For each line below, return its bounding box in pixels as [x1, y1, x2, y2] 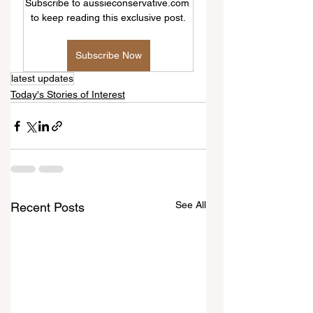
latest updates [11, 73, 73, 85]
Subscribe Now [75, 50, 142, 61]
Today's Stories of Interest [10, 89, 125, 101]
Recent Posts [10, 200, 85, 215]
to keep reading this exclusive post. [31, 12, 186, 24]
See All [175, 199, 206, 211]
